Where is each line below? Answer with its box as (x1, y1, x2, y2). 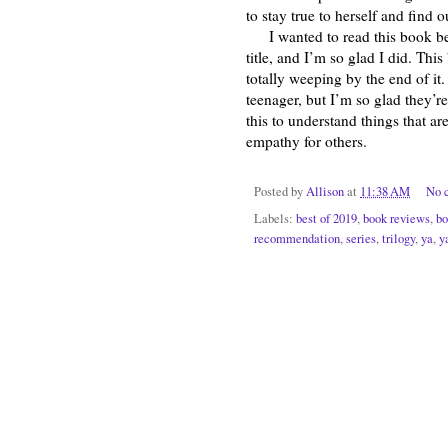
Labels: (254, 209, 296, 227)
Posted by (254, 182, 306, 200)
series (346, 229, 376, 247)
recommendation (254, 229, 340, 247)
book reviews (363, 209, 430, 227)
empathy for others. (246, 130, 367, 151)
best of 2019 (296, 209, 357, 227)
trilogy (382, 229, 415, 247)
